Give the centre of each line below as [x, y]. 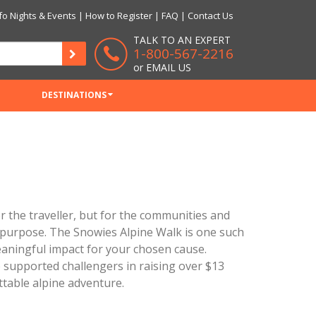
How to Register [119, 16]
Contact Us [211, 16]
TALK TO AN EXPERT [182, 40]
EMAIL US [169, 67]
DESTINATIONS [74, 95]
